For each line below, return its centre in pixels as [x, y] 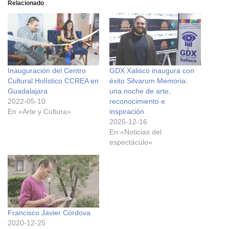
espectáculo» [131, 142]
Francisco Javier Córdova [49, 212]
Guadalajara [28, 91]
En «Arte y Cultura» [39, 112]
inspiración [127, 112]
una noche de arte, [140, 91]
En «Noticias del [135, 132]
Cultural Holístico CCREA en [53, 81]
